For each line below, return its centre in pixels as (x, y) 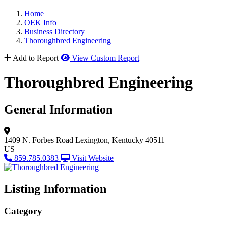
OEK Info (40, 22)
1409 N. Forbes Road (39, 140)
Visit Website (93, 158)
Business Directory (54, 32)
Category (23, 211)
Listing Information (55, 188)
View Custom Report (105, 58)
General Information (58, 109)
